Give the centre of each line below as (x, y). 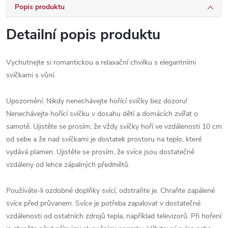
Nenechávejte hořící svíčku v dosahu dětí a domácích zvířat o (102, 114)
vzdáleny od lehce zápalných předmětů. (68, 165)
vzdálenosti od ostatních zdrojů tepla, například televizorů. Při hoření (114, 216)
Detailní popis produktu (83, 35)
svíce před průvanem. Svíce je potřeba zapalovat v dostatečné (103, 203)
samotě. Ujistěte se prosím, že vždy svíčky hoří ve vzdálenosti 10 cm (114, 126)
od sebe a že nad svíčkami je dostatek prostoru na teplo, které (104, 139)
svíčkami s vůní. (31, 75)
